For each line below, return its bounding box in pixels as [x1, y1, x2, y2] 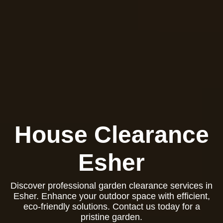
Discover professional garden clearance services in [10, 181, 213, 191]
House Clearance [14, 121, 209, 148]
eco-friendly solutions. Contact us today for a [23, 202, 200, 212]
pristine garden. [81, 212, 142, 222]
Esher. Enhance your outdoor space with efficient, [13, 191, 210, 201]
